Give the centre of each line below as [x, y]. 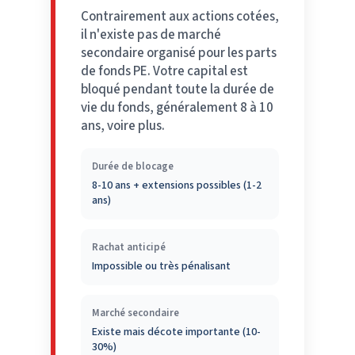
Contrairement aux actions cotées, [180, 16]
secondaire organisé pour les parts [179, 53]
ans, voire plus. [123, 126]
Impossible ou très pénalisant [161, 266]
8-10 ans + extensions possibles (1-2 [177, 185]
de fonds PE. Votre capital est [164, 71]
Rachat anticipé [129, 247]
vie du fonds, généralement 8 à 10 [177, 107]
